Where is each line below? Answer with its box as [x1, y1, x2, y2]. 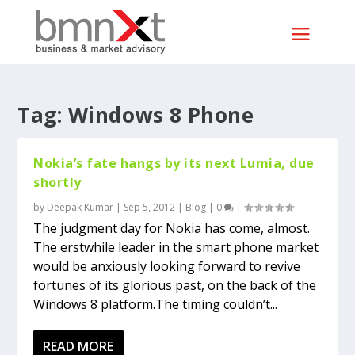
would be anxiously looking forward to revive [33, 258, 301, 275]
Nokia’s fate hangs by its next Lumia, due [33, 155, 315, 172]
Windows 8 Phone [67, 101, 254, 129]
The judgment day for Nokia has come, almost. [33, 219, 311, 237]
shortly [33, 174, 82, 191]
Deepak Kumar [47, 200, 114, 214]
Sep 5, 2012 [124, 200, 176, 214]
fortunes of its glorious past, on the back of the [33, 277, 317, 294]
